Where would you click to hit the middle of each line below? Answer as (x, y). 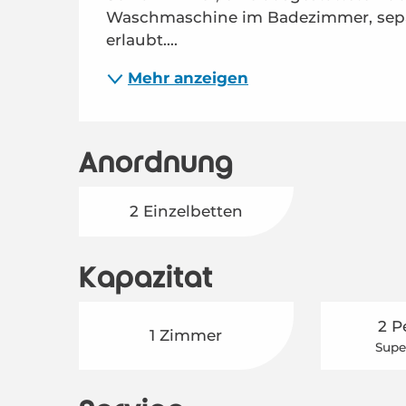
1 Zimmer (186, 335)
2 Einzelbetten (186, 211)
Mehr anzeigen (188, 78)
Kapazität (146, 278)
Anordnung (156, 163)
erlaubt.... (142, 39)
